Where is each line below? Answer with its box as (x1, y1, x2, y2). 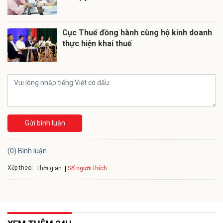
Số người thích (68, 164, 107, 172)
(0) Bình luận (7, 147, 47, 155)
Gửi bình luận (24, 119, 65, 127)
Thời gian (36, 165, 62, 172)
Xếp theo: (7, 164, 33, 172)
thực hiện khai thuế (62, 39, 132, 49)
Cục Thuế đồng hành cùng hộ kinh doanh (62, 28, 212, 38)
